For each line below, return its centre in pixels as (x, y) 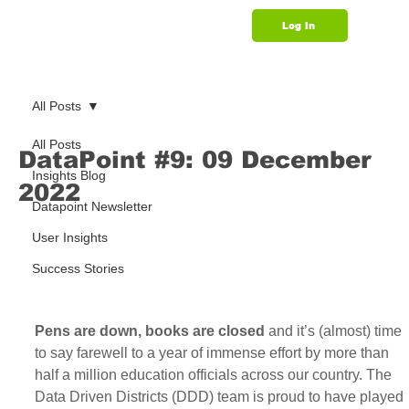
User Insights (69, 237)
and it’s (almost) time (335, 331)
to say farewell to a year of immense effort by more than (213, 353)
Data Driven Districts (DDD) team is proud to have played (220, 397)
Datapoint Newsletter (92, 206)
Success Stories (78, 268)
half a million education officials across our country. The (215, 375)
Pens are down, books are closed (149, 331)
